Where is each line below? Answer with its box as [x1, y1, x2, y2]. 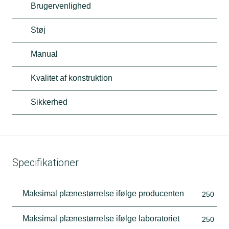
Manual [31, 49, 58, 58]
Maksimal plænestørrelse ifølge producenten [22, 189, 184, 198]
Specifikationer [12, 156, 79, 169]
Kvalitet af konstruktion [31, 73, 112, 82]
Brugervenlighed [31, 1, 91, 10]
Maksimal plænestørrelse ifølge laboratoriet [22, 214, 179, 223]
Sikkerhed [31, 97, 67, 106]
